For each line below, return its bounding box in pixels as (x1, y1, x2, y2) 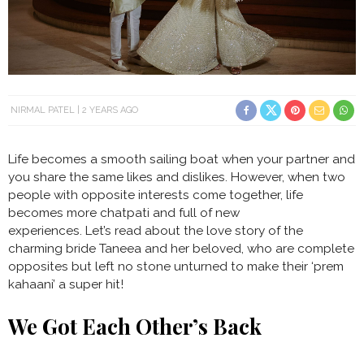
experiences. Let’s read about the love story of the (8, 223, 303, 238)
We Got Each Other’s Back (8, 311, 262, 340)
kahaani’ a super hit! (8, 276, 123, 292)
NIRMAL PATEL (11, 104, 75, 115)
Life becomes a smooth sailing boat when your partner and (8, 151, 355, 167)
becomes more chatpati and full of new (8, 205, 240, 220)
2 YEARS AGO (82, 104, 138, 115)
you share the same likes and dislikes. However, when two (8, 169, 345, 184)
